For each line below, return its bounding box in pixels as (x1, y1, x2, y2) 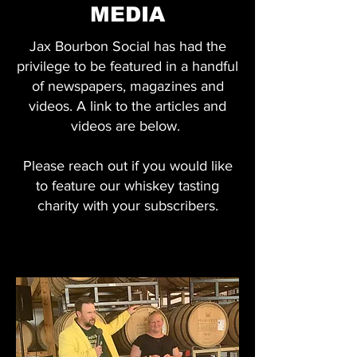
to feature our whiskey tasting (36, 178, 219, 194)
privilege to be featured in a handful (17, 58, 238, 74)
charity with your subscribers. (37, 198, 218, 214)
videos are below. (71, 118, 184, 134)
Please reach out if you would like (22, 158, 233, 174)
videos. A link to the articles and (29, 98, 226, 114)
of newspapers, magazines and (31, 78, 224, 94)
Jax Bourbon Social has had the (29, 38, 226, 54)
